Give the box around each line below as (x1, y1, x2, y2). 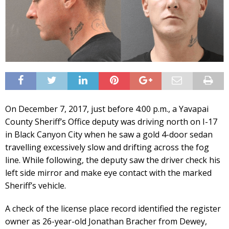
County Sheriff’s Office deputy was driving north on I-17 (5, 116, 217, 128)
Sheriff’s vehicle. (5, 180, 66, 192)
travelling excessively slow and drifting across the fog (5, 142, 209, 153)
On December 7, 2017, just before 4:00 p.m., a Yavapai (5, 103, 209, 115)
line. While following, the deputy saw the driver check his (5, 154, 220, 166)
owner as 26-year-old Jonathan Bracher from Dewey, (5, 216, 207, 227)
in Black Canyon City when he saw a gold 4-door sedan (5, 129, 213, 141)
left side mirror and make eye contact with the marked (5, 167, 212, 179)
